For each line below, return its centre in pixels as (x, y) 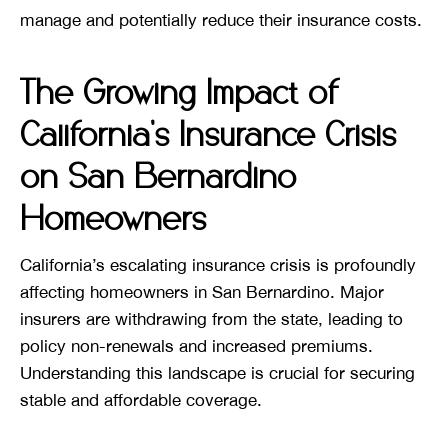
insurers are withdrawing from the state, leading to (211, 319)
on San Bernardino (158, 179)
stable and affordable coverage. (141, 400)
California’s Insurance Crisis (208, 137)
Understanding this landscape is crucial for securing (217, 373)
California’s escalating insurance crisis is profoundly (218, 265)
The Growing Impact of (179, 95)
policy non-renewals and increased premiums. (196, 346)
